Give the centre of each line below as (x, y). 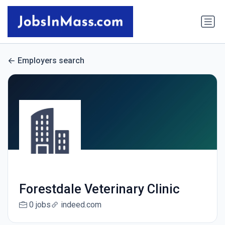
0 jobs (40, 205)
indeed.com (81, 205)
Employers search (51, 61)
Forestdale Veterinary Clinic (99, 189)
